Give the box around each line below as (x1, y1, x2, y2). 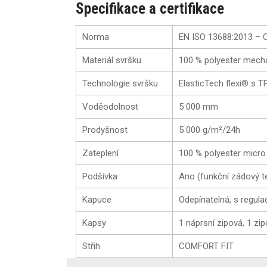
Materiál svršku (82, 54, 141, 66)
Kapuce (82, 194, 111, 205)
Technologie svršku (82, 77, 158, 89)
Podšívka (82, 170, 117, 182)
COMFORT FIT (179, 240, 234, 252)
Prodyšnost (82, 124, 128, 135)
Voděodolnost (82, 101, 138, 112)
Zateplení (82, 147, 119, 159)
